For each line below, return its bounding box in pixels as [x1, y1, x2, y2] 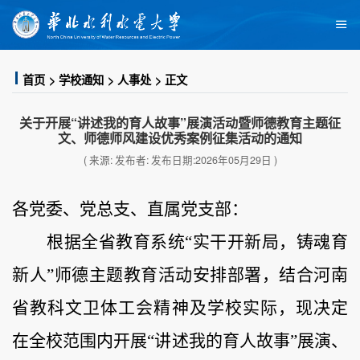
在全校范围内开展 [12, 331, 148, 351]
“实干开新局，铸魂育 [185, 232, 349, 252]
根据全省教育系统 [47, 232, 186, 252]
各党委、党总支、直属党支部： [12, 199, 248, 219]
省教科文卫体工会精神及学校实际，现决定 [12, 298, 348, 318]
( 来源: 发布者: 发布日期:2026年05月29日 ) [83, 153, 277, 168]
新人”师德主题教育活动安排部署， [12, 265, 280, 285]
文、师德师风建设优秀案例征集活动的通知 [58, 128, 302, 147]
